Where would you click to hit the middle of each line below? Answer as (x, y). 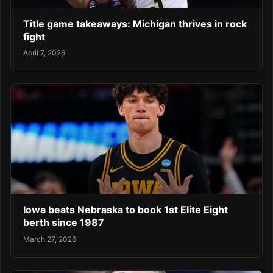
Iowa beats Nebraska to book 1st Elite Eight (126, 210)
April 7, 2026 (44, 53)
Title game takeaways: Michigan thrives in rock (135, 23)
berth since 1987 (64, 223)
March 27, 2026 (50, 239)
